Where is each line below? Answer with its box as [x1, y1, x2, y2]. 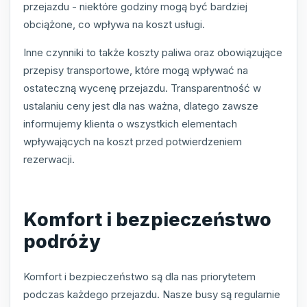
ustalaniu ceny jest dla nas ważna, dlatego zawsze [23, 99, 258, 112]
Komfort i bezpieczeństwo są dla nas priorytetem [23, 270, 256, 284]
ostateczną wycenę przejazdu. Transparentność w [23, 81, 261, 95]
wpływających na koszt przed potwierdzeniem [23, 134, 242, 148]
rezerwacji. [23, 152, 75, 166]
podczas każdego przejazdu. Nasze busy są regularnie [23, 288, 280, 302]
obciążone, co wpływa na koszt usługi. [23, 17, 205, 31]
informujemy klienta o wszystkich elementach [23, 116, 237, 130]
